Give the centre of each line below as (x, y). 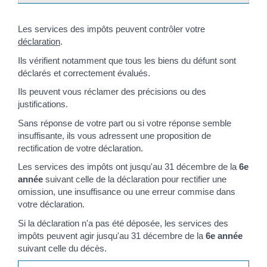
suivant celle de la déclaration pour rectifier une (134, 179)
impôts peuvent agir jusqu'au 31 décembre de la (111, 235)
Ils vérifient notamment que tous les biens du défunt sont (127, 60)
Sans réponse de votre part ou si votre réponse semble (124, 123)
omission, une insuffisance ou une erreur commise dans (126, 192)
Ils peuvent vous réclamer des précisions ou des (112, 92)
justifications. (43, 104)
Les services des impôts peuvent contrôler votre (111, 29)
